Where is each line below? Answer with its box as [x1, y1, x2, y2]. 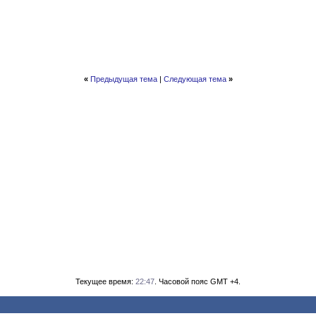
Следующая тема [163, 75, 226, 83]
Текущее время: [75, 277, 135, 286]
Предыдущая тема [90, 75, 157, 83]
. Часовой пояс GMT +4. [154, 277, 241, 286]
